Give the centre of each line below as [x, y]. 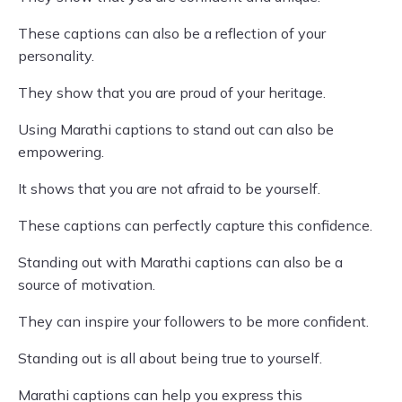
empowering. [61, 152]
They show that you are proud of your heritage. [172, 92]
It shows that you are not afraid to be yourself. [169, 188]
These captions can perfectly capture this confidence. [195, 225]
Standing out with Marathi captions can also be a [180, 262]
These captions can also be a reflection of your [172, 33]
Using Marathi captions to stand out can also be [176, 129]
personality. [56, 56]
